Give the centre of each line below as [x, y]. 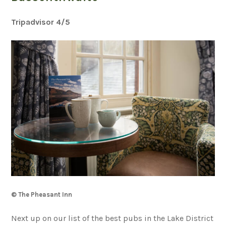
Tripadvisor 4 [36, 22]
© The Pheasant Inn [42, 194]
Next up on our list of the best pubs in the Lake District [112, 218]
